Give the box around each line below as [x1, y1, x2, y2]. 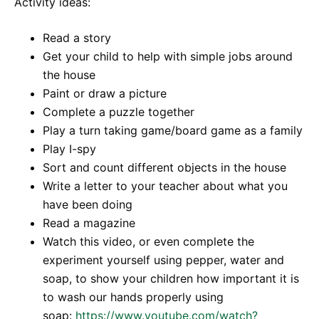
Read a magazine [43, 216, 135, 230]
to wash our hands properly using [43, 290, 224, 304]
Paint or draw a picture [43, 86, 167, 100]
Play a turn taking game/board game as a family [43, 123, 303, 137]
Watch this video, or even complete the [43, 234, 254, 249]
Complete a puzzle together [43, 105, 194, 119]
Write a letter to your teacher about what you [43, 179, 288, 193]
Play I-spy [43, 142, 96, 156]
